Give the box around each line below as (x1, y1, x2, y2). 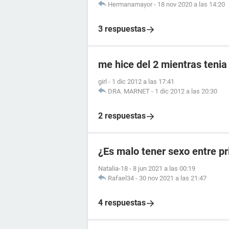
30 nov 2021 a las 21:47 (139, 174, 207, 182)
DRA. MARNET (108, 87, 150, 95)
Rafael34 (108, 174, 134, 182)
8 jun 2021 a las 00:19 (133, 165, 195, 172)
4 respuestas (98, 198, 146, 208)
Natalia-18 (98, 165, 128, 172)
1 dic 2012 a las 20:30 (155, 87, 217, 95)
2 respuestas (98, 111, 146, 121)
